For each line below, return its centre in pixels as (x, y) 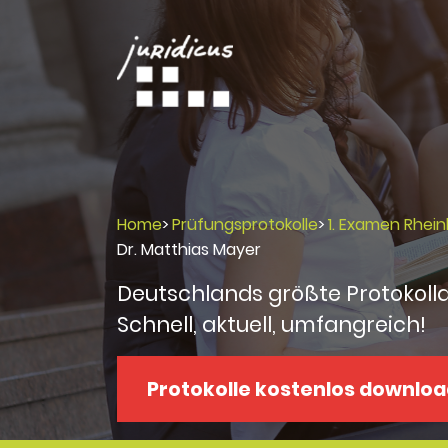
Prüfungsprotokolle (245, 224)
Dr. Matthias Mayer (189, 249)
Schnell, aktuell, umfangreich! (271, 324)
